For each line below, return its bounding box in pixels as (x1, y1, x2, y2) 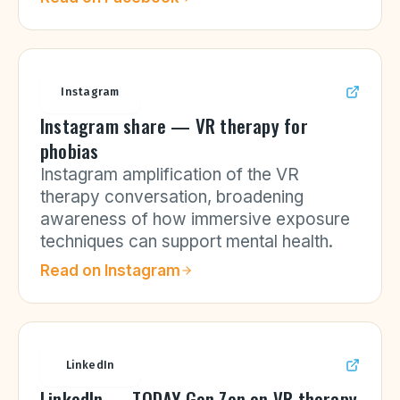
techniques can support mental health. (40, 231, 333, 252)
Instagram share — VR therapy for (40, 112, 308, 139)
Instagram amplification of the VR (40, 164, 299, 185)
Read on (40, 262, 104, 279)
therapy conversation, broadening (40, 187, 304, 207)
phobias (40, 137, 99, 164)
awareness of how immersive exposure (40, 209, 350, 229)
